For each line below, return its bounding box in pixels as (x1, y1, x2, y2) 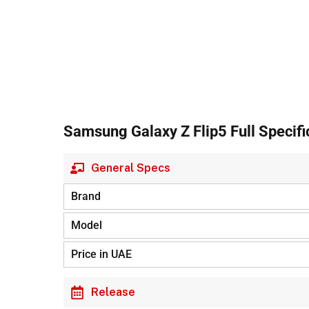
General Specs (91, 161, 170, 175)
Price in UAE (71, 248, 132, 261)
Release (91, 286, 135, 299)
